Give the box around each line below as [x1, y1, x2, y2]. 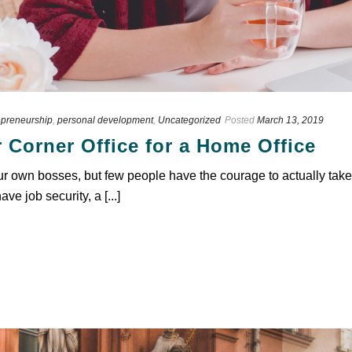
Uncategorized [158, 115, 221, 126]
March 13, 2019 [257, 115, 324, 126]
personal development [57, 115, 153, 126]
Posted [225, 115, 255, 126]
